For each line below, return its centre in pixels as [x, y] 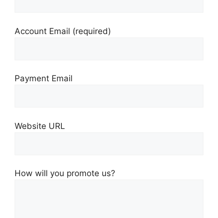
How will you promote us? [65, 173]
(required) [92, 31]
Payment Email [44, 79]
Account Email [44, 31]
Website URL [40, 126]
